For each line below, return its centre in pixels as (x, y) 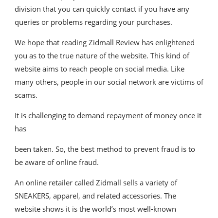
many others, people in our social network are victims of (109, 82)
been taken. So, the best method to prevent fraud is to (105, 149)
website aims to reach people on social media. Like (100, 68)
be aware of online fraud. (57, 162)
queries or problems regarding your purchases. (93, 22)
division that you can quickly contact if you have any (102, 9)
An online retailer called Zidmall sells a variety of (96, 182)
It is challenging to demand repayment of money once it (108, 115)
